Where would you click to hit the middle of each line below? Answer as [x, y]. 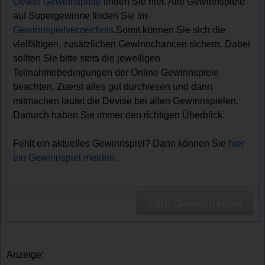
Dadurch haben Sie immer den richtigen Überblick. [119, 115]
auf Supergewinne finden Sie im [80, 16]
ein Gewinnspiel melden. [65, 158]
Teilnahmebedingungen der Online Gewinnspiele [116, 73]
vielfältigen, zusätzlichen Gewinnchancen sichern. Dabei [132, 44]
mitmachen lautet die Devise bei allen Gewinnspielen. [126, 101]
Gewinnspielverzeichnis [64, 30]
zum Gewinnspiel [194, 203]
